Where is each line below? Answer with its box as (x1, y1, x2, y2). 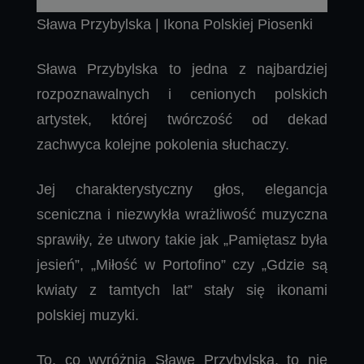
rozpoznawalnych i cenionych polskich (37, 85, 327, 102)
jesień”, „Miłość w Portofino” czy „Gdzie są (37, 256, 327, 273)
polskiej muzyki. (37, 306, 139, 323)
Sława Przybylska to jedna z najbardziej (37, 60, 327, 77)
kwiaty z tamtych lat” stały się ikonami (37, 281, 327, 298)
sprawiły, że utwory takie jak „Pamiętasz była (37, 231, 327, 248)
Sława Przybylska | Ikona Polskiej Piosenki (37, 15, 313, 32)
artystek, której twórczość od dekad (37, 110, 327, 128)
